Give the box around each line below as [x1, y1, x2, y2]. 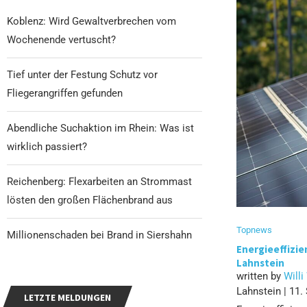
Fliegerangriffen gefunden [7, 86, 123, 99]
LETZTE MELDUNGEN [24, 291, 111, 304]
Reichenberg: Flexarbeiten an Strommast [7, 175, 192, 188]
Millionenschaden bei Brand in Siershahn [7, 228, 192, 241]
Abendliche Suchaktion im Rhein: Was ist [7, 121, 194, 134]
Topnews [236, 225, 272, 236]
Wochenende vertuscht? [7, 33, 116, 46]
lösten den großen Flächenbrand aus [7, 193, 173, 206]
